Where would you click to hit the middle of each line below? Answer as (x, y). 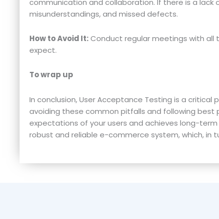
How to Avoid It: (59, 39)
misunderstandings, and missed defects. (104, 14)
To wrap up (51, 75)
